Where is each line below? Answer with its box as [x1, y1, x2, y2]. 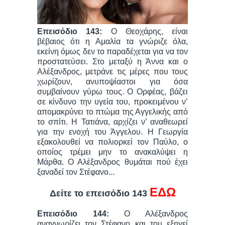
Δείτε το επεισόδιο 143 [49, 188, 150, 199]
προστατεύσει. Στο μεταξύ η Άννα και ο [37, 57, 188, 66]
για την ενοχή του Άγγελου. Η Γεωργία [37, 128, 188, 137]
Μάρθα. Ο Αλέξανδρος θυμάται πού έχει [37, 158, 188, 167]
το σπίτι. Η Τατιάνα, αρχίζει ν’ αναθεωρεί [37, 118, 188, 127]
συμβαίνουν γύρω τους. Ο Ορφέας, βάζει [37, 87, 188, 96]
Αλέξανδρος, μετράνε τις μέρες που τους [37, 67, 188, 76]
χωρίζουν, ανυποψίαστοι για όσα [37, 77, 188, 86]
